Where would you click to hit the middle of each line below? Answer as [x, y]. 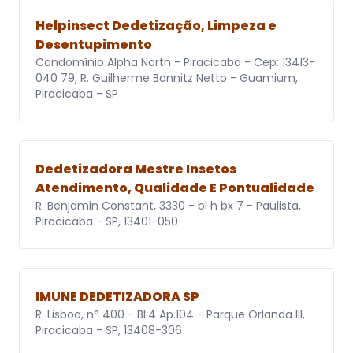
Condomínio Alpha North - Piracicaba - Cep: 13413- [175, 63]
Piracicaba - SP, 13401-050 [107, 222]
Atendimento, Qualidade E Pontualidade [175, 188]
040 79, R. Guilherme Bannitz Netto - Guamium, [167, 78]
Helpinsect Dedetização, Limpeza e [156, 26]
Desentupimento [94, 45]
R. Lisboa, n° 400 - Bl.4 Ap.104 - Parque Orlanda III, [170, 315]
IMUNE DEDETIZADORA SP [117, 297]
